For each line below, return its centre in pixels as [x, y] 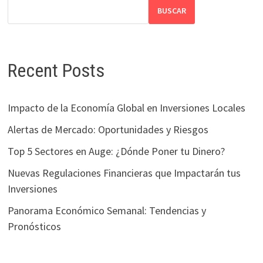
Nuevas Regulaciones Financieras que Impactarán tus [124, 173]
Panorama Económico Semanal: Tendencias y [107, 211]
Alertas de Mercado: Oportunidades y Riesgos [108, 130]
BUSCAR [171, 11]
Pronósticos [34, 227]
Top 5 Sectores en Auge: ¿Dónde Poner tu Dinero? [116, 151]
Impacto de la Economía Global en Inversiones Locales [126, 108]
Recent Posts [56, 70]
